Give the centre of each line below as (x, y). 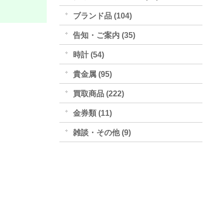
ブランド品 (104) (102, 16)
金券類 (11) (92, 113)
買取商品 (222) (98, 94)
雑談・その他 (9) (102, 133)
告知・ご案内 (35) (104, 35)
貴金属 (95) (92, 74)
